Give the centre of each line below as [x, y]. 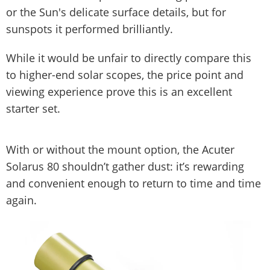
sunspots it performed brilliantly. [89, 29]
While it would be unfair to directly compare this [129, 58]
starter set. [33, 108]
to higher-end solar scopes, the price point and [125, 74]
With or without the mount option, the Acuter [120, 149]
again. [23, 200]
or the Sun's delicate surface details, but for [116, 12]
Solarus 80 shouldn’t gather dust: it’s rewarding [125, 166]
